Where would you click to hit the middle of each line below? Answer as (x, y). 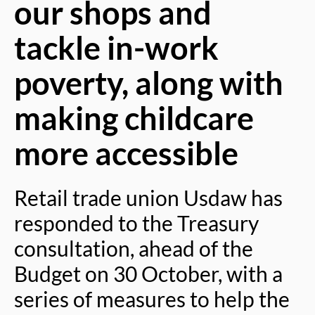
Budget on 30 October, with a (148, 274)
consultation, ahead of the (134, 248)
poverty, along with (149, 83)
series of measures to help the (152, 299)
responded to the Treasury (136, 223)
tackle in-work (116, 48)
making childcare (134, 118)
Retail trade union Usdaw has (148, 198)
